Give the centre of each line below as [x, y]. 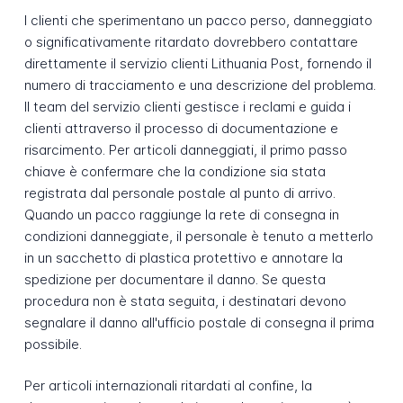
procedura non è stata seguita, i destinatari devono [185, 300]
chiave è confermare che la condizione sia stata [175, 171]
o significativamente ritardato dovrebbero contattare [191, 41]
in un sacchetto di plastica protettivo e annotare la [183, 257]
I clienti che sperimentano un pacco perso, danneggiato [198, 20]
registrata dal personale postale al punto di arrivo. [179, 193]
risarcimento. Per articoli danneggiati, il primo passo [185, 149]
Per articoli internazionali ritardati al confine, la [168, 386]
